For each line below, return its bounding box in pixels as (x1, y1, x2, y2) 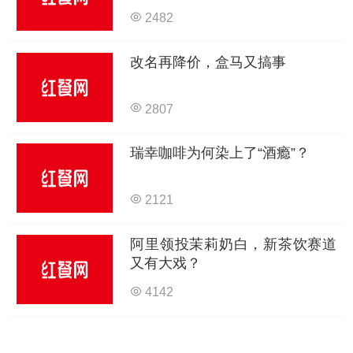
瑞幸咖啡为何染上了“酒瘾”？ (130, 145, 310, 162)
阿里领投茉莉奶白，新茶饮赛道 (130, 236, 337, 253)
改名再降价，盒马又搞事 (130, 54, 287, 70)
